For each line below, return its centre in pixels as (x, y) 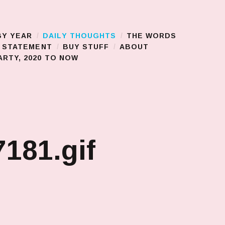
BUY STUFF (86, 47)
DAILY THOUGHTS (80, 36)
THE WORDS (152, 36)
